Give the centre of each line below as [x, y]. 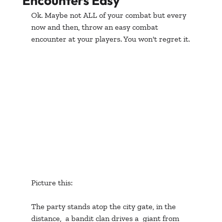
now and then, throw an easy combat [95, 27]
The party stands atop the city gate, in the [104, 207]
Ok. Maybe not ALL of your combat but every [110, 15]
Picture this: [52, 183]
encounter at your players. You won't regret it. [110, 39]
